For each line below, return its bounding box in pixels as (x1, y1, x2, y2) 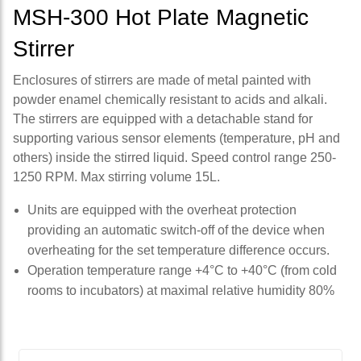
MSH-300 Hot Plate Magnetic (13, 4, 309, 30)
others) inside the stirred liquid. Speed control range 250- (13, 150, 336, 164)
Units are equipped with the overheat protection (27, 202, 297, 217)
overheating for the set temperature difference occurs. (27, 243, 330, 257)
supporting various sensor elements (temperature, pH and (13, 131, 340, 145)
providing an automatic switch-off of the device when (27, 222, 325, 237)
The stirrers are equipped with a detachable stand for (13, 111, 313, 126)
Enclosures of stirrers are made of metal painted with (13, 73, 311, 87)
